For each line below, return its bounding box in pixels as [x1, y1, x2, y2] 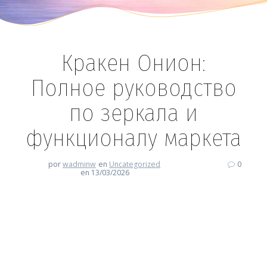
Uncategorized [109, 159, 161, 170]
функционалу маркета [26, 124, 241, 153]
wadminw [62, 159, 96, 170]
